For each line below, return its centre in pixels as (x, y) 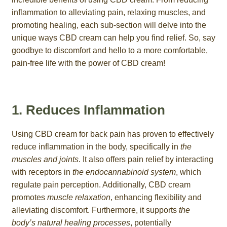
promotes (29, 197)
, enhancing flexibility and (156, 197)
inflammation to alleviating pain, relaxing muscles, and (108, 13)
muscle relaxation (79, 197)
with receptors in (42, 172)
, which (188, 172)
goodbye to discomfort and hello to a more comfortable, (109, 51)
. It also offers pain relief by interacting (146, 159)
